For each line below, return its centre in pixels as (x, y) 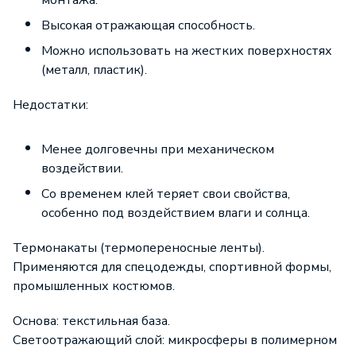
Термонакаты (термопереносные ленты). (139, 248)
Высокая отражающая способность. (148, 25)
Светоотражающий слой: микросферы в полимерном (175, 340)
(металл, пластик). (94, 70)
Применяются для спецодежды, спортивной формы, (172, 267)
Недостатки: (50, 105)
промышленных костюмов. (94, 286)
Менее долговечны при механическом (158, 149)
